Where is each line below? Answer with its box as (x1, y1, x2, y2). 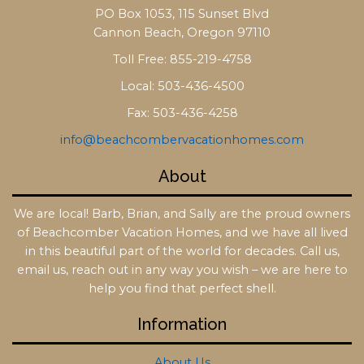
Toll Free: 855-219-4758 (112, 51, 252, 67)
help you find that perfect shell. (88, 281, 276, 297)
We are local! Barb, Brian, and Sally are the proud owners (14, 206, 350, 222)
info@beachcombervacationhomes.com (60, 132, 304, 148)
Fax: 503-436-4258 (126, 106, 238, 121)
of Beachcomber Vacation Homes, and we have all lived (16, 225, 348, 240)
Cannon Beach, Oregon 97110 (93, 24, 271, 40)
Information (137, 314, 227, 335)
